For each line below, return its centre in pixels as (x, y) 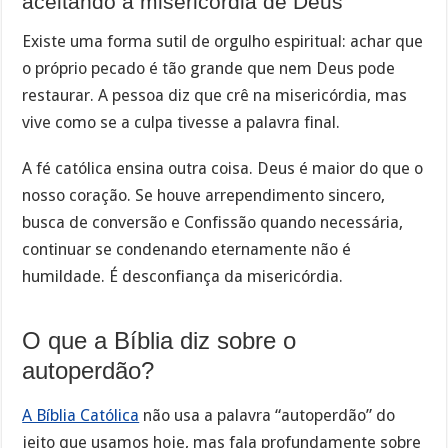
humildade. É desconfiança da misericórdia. (183, 277)
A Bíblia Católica (81, 416)
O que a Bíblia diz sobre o (159, 341)
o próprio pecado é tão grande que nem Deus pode (209, 68)
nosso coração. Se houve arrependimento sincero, (204, 196)
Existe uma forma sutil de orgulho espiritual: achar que (223, 41)
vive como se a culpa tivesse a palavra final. (181, 122)
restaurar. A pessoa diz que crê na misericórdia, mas (215, 95)
